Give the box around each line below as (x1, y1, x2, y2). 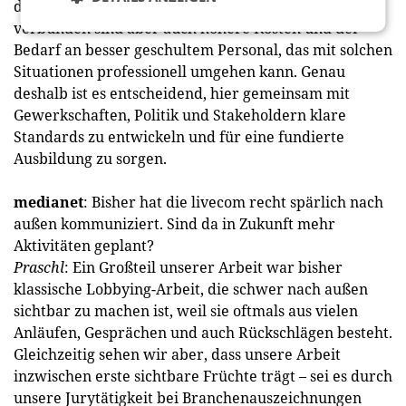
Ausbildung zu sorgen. (14, 149, 167, 169)
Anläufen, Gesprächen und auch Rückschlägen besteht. (14, 323, 392, 343)
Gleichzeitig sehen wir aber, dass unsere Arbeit (14, 344, 341, 364)
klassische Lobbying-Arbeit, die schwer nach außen (14, 279, 368, 299)
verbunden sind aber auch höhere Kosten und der (14, 18, 360, 38)
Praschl (14, 257, 64, 277)
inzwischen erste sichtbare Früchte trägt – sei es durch (14, 366, 392, 386)
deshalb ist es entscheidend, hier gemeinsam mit (14, 83, 350, 103)
